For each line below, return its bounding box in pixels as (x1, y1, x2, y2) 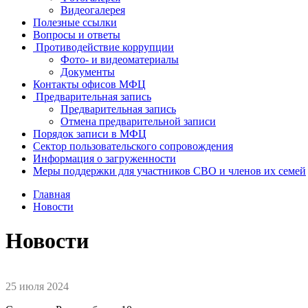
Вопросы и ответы (33, 29, 120, 41)
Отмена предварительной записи (60, 115, 216, 128)
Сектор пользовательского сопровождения (33, 140, 233, 153)
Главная (33, 188, 70, 201)
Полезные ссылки (33, 16, 117, 29)
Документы (60, 66, 115, 78)
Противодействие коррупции (36, 41, 174, 54)
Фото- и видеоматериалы (60, 54, 179, 66)
